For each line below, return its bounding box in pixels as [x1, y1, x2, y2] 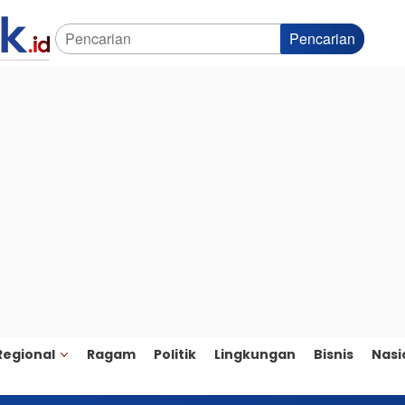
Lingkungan [214, 345, 296, 363]
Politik [154, 345, 196, 363]
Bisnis [314, 345, 353, 363]
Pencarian [289, 28, 355, 49]
